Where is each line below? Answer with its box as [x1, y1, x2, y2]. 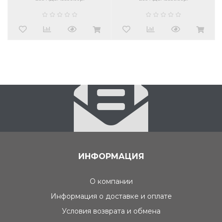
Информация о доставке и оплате [50, 192, 172, 201]
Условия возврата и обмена [61, 207, 161, 216]
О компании [89, 177, 133, 186]
